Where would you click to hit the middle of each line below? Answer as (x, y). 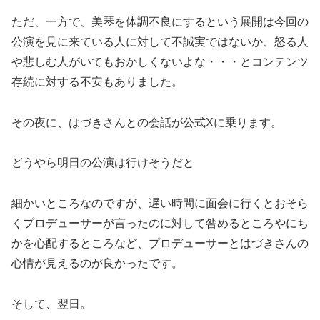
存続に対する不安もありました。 (97, 81)
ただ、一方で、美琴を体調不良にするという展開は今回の (160, 21)
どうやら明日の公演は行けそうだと (103, 163)
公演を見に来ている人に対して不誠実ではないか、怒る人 (160, 41)
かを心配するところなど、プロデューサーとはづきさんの (160, 244)
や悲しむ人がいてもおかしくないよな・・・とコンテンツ (160, 61)
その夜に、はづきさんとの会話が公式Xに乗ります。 (147, 122)
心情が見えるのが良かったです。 (97, 264)
